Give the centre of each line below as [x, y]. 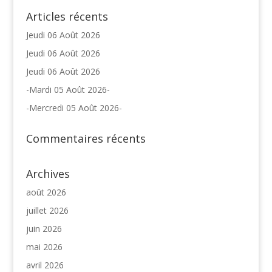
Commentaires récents [86, 138]
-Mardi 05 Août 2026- [68, 89]
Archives [48, 173]
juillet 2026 [47, 210]
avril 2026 [45, 265]
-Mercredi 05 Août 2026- [74, 107]
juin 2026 [44, 228]
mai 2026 [44, 246]
